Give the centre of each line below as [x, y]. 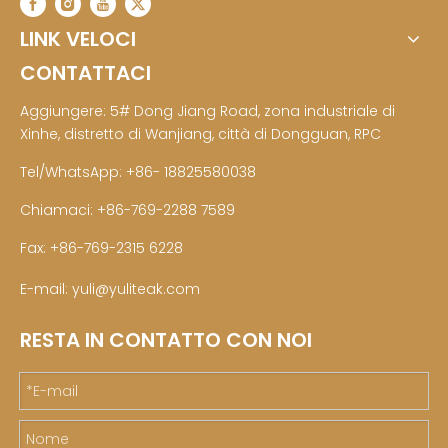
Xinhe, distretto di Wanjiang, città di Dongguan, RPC [200, 134]
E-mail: [46, 289]
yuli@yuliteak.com [136, 289]
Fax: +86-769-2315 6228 [101, 248]
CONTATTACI [85, 73]
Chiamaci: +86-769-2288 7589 [127, 210]
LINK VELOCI [78, 39]
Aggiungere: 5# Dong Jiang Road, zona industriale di [207, 111]
